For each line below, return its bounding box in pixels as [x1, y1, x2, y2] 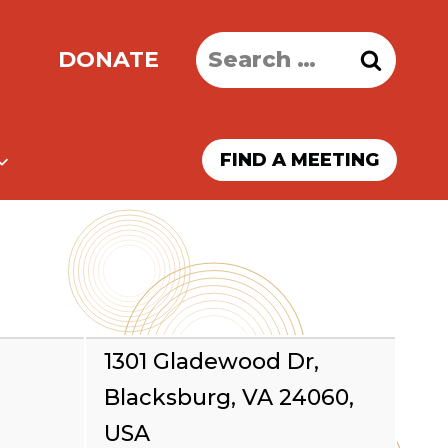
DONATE [57, 46, 159, 73]
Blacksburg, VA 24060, [104, 384, 354, 411]
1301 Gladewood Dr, [104, 348, 319, 375]
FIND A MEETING [220, 149, 379, 171]
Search [195, 35, 272, 63]
